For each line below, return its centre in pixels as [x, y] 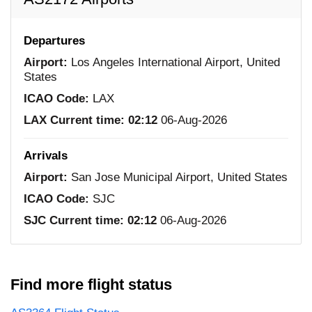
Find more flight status [91, 284]
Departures [54, 40]
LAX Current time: [74, 120]
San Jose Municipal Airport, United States [178, 177]
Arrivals [46, 155]
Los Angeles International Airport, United [174, 62]
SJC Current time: [74, 220]
